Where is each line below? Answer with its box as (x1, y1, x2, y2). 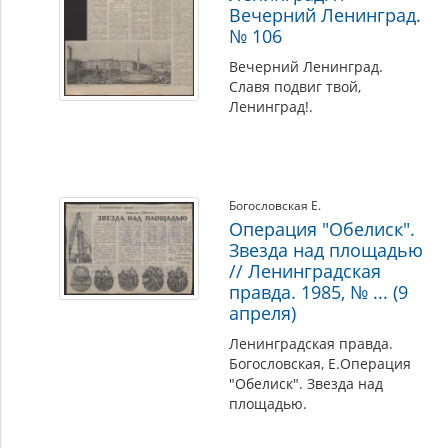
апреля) (229, 301, 297, 325)
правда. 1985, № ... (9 (229, 280, 409, 304)
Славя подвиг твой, (229, 77, 362, 96)
